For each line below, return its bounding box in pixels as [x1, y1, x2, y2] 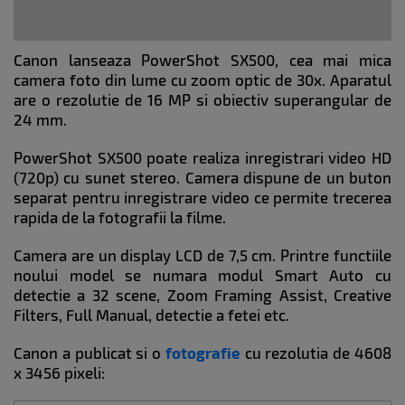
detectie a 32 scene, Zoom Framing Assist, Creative [14, 286, 391, 305]
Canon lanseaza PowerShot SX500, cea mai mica [14, 51, 391, 70]
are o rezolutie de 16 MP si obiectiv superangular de [14, 90, 391, 109]
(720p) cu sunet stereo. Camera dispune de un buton [14, 168, 391, 187]
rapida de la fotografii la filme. [14, 208, 226, 227]
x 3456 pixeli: [14, 363, 105, 382]
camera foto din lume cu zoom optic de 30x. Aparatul [14, 71, 391, 89]
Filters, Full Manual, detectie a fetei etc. [14, 306, 289, 325]
